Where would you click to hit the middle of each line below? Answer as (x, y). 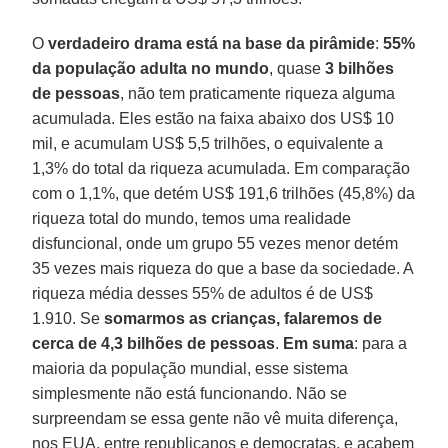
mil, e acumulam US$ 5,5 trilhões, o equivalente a (208, 144)
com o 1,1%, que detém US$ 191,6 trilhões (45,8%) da (224, 194)
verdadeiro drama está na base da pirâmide (212, 44)
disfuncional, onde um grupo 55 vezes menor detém (215, 244)
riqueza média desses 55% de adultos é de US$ (203, 294)
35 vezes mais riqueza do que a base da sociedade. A (223, 269)
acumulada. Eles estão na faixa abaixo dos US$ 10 (213, 119)
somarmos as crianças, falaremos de (243, 319)
